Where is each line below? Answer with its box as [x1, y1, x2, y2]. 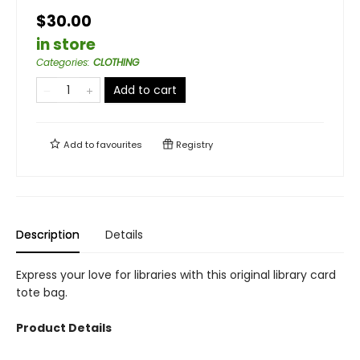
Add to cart [113, 82, 177, 98]
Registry [174, 138, 213, 151]
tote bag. [16, 284, 67, 301]
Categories [36, 55, 88, 69]
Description [16, 227, 80, 243]
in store [36, 34, 96, 55]
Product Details [16, 320, 112, 336]
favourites [96, 138, 142, 151]
